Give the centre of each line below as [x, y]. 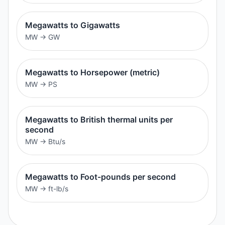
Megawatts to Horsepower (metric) [92, 72]
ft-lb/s [58, 188]
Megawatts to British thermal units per [99, 119]
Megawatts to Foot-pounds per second [100, 177]
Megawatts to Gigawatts [73, 25]
